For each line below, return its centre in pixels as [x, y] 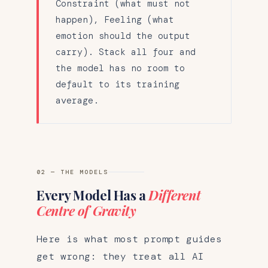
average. [77, 100]
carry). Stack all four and [126, 52]
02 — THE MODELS [72, 172]
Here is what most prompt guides [129, 239]
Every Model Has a [93, 195]
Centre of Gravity [86, 210]
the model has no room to [120, 68]
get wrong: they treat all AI [120, 256]
